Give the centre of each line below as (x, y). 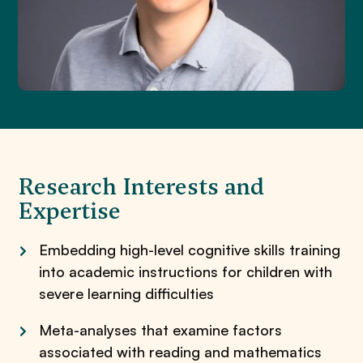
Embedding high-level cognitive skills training (190, 250)
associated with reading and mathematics (181, 352)
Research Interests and (141, 186)
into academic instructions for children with (186, 271)
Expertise (70, 211)
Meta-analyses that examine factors (161, 330)
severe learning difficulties (127, 293)
